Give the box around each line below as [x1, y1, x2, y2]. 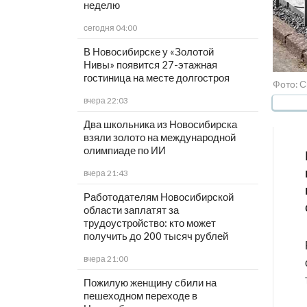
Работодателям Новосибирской [83, 191, 234, 204]
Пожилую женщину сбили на [83, 276, 217, 289]
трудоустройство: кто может [83, 217, 216, 230]
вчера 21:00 [83, 254, 128, 265]
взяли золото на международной [83, 131, 236, 144]
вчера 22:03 [83, 95, 128, 106]
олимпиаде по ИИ [83, 144, 166, 157]
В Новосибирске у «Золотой [83, 45, 214, 58]
